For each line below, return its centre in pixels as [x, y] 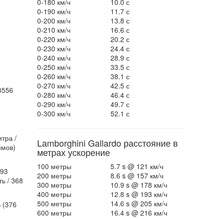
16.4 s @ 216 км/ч [139, 213]
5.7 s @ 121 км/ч [137, 166]
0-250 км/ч [54, 67]
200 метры [54, 175]
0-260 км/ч [54, 76]
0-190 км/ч [54, 11]
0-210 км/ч [54, 30]
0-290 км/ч [54, 104]
